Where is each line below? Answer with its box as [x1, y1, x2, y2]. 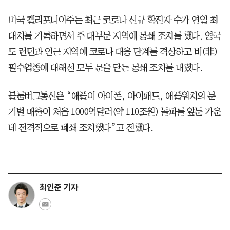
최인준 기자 [39, 182, 78, 193]
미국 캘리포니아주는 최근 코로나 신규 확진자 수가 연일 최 [8, 15, 218, 25]
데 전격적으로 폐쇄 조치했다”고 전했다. [8, 123, 153, 132]
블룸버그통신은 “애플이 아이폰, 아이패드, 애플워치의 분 [8, 91, 216, 101]
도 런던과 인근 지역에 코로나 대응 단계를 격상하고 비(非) [8, 47, 218, 56]
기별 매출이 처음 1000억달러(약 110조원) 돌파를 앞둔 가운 [8, 107, 221, 117]
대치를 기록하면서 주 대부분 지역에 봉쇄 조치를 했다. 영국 [8, 31, 221, 41]
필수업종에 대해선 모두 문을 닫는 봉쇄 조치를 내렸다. [8, 63, 202, 72]
